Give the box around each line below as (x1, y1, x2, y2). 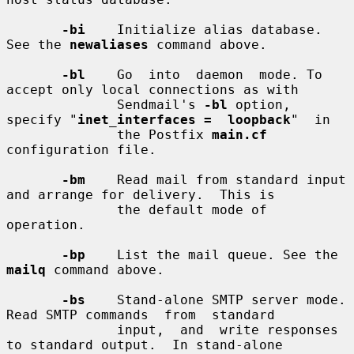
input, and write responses (6, 322, 117, 337)
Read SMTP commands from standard (6, 307, 275, 322)
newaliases (70, 36, 149, 52)
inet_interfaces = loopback (77, 111, 291, 127)
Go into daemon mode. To (85, 66, 322, 82)
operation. (6, 217, 85, 232)
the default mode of (6, 201, 117, 217)
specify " (6, 111, 77, 127)
